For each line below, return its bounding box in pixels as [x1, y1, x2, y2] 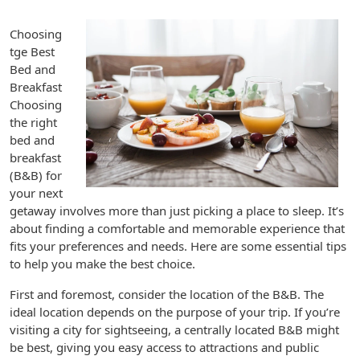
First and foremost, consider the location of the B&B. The [10, 286, 324, 302]
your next [10, 185, 63, 201]
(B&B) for [10, 167, 62, 183]
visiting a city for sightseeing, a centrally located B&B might [10, 321, 339, 337]
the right [10, 114, 57, 130]
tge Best [10, 43, 55, 59]
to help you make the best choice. [10, 256, 195, 272]
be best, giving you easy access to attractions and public [10, 339, 319, 355]
